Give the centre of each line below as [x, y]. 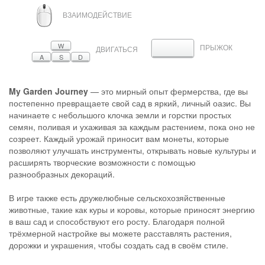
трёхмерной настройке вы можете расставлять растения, [120, 233]
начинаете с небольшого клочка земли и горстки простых [120, 114]
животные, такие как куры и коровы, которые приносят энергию [132, 209]
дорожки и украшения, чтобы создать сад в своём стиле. [119, 245]
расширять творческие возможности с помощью [102, 162]
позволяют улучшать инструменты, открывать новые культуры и [132, 150]
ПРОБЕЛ [187, 47]
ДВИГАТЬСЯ [117, 49]
